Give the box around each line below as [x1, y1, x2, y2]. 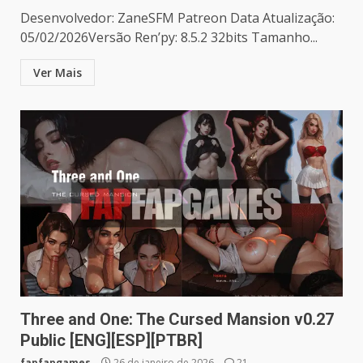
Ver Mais [33, 64, 82, 80]
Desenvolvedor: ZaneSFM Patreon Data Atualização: [20, 8, 335, 27]
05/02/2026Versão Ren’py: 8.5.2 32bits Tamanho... [20, 28, 318, 46]
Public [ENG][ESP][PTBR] [20, 330, 203, 350]
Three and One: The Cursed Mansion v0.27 [20, 309, 334, 329]
